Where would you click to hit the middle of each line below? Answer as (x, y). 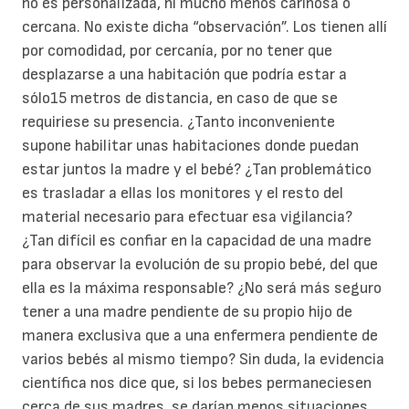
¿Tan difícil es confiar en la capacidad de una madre (197, 241)
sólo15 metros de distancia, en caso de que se (180, 99)
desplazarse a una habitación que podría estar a (184, 75)
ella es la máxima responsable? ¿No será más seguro (202, 288)
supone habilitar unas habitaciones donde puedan (190, 146)
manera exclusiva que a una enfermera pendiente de (200, 336)
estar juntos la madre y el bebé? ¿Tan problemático (197, 170)
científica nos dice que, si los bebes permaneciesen (197, 383)
